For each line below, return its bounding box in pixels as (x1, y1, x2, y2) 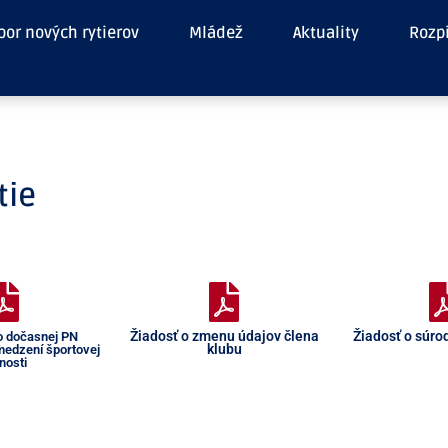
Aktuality (292, 23, 359, 43)
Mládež (188, 23, 243, 43)
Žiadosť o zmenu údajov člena (129, 328, 319, 344)
